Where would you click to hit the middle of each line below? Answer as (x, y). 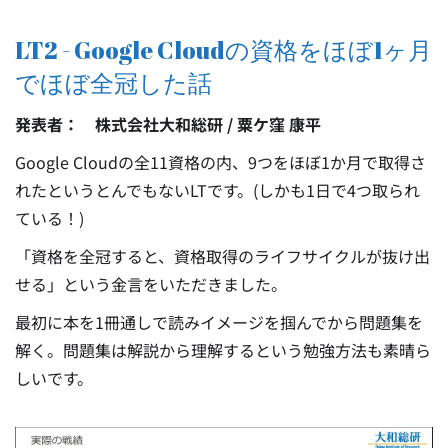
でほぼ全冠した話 (113, 83)
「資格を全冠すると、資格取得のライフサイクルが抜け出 (222, 256)
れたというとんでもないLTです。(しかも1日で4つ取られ (217, 190)
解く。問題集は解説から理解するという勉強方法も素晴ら (223, 350)
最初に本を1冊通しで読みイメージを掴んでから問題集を (219, 322)
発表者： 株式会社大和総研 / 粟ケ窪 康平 (168, 124)
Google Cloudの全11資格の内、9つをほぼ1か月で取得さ (220, 162)
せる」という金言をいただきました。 (151, 284)
